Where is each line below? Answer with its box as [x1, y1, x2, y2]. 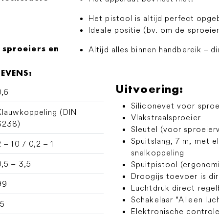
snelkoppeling [131, 148, 185, 157]
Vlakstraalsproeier [131, 112, 201, 122]
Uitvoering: [115, 81, 184, 96]
